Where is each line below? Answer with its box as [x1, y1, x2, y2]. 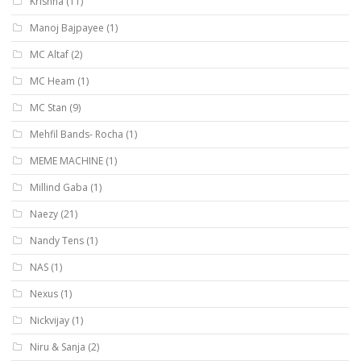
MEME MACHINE [30, 153, 103, 168]
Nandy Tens [30, 233, 84, 247]
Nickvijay [30, 313, 69, 327]
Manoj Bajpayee [30, 20, 104, 35]
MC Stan [30, 100, 67, 114]
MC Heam [30, 73, 75, 88]
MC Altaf [30, 47, 68, 61]
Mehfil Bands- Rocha [30, 127, 123, 141]
